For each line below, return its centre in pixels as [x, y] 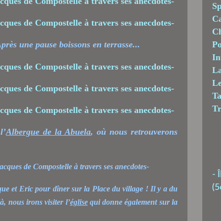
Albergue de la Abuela [48, 131]
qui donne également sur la [133, 202]
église [79, 202]
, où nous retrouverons [134, 131]
